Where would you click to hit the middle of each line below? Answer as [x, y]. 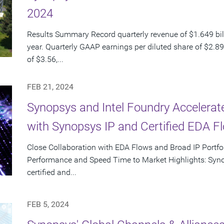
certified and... [52, 172]
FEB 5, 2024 [48, 204]
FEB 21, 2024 [50, 87]
